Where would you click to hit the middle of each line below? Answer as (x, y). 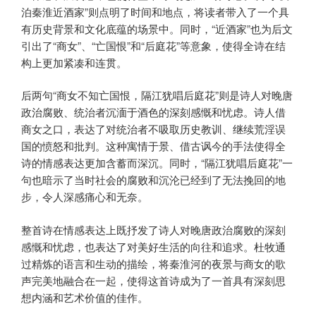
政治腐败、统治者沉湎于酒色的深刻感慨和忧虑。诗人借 (153, 112)
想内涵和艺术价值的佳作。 (85, 297)
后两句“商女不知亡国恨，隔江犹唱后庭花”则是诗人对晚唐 (157, 95)
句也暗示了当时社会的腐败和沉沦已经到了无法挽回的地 (153, 180)
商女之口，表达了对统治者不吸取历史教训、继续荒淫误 (153, 129)
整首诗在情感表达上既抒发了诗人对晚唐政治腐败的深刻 (153, 229)
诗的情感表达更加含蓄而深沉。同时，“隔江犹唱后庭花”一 (157, 163)
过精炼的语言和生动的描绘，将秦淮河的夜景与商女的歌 (153, 263)
